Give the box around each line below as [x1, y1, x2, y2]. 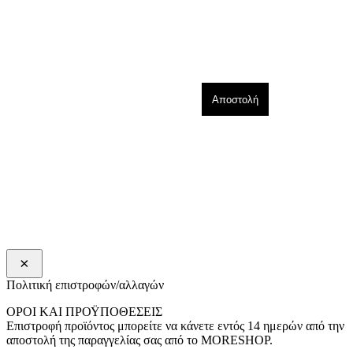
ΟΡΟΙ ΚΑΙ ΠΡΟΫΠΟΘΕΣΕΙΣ [6, 305, 162, 319]
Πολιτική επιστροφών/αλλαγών [6, 278, 164, 292]
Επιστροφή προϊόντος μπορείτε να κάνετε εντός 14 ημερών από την [6, 319, 344, 333]
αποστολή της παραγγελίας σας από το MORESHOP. [6, 333, 273, 347]
